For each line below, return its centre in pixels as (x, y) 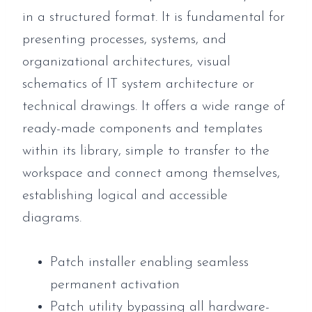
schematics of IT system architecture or (138, 84)
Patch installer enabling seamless (149, 262)
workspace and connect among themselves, (151, 173)
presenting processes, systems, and (124, 39)
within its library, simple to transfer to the (146, 151)
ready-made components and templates (142, 128)
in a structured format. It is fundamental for (154, 17)
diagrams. (52, 218)
